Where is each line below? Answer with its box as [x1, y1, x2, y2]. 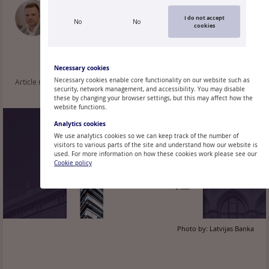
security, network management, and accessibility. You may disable [54, 85, 246, 93]
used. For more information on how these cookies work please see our [54, 150, 258, 158]
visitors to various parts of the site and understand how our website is [54, 141, 258, 149]
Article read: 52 [15, 77, 66, 86]
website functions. [54, 103, 107, 111]
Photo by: [177, 223, 208, 233]
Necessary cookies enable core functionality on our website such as [54, 76, 250, 84]
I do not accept [184, 14, 225, 22]
